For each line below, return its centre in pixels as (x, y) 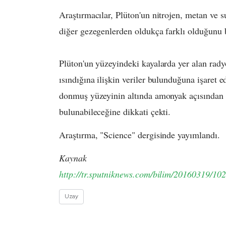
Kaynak (73, 158)
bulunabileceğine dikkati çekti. (115, 112)
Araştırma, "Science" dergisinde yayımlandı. (139, 135)
